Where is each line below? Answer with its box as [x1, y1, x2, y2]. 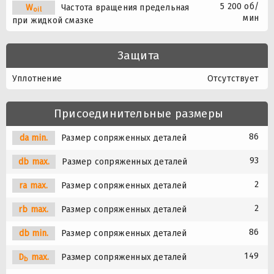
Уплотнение [12, 73, 62, 84]
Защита [117, 48, 160, 62]
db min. [18, 228, 49, 239]
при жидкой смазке [12, 15, 94, 26]
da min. [19, 132, 48, 143]
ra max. [19, 180, 48, 191]
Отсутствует [207, 73, 259, 84]
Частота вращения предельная [61, 2, 190, 13]
